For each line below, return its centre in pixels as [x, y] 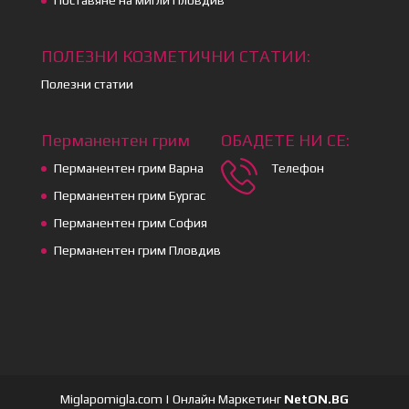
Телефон [297, 168]
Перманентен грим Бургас [129, 195]
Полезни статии [87, 84]
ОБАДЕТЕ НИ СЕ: [285, 140]
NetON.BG [315, 399]
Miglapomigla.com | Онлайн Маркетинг [170, 399]
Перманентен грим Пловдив [137, 250]
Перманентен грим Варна [128, 168]
